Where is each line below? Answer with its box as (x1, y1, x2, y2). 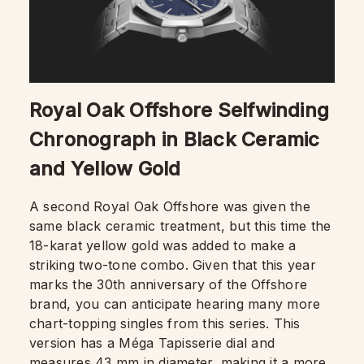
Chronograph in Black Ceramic (29, 127, 320, 151)
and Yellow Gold (29, 156, 181, 180)
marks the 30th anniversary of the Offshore (29, 275, 308, 292)
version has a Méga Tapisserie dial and (29, 334, 275, 351)
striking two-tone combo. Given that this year (29, 256, 316, 273)
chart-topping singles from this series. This (29, 314, 301, 331)
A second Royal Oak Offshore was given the (29, 197, 310, 214)
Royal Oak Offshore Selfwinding (29, 97, 330, 122)
